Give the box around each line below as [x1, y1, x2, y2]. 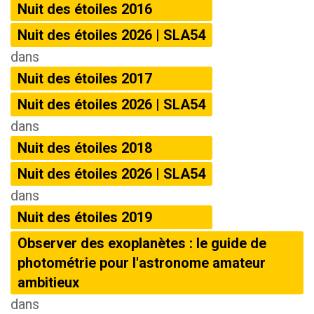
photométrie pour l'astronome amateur [18, 254, 266, 271]
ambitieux [18, 274, 79, 291]
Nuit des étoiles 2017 [18, 70, 152, 87]
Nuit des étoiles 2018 [18, 139, 152, 156]
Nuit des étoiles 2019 [18, 209, 152, 226]
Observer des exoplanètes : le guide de [18, 235, 266, 252]
